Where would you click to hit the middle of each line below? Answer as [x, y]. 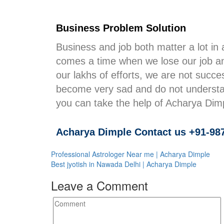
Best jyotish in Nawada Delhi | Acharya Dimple [124, 164]
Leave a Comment [99, 185]
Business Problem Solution [121, 28]
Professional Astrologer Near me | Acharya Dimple [130, 154]
